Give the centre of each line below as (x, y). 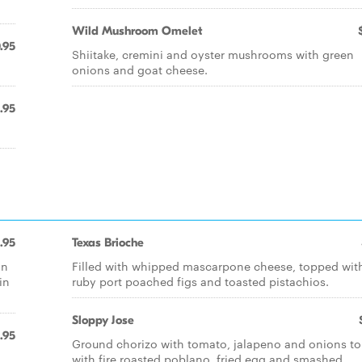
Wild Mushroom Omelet (137, 31)
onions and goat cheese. (140, 69)
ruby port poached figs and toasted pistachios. (200, 281)
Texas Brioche (108, 242)
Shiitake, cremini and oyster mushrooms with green (213, 54)
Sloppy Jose (103, 320)
